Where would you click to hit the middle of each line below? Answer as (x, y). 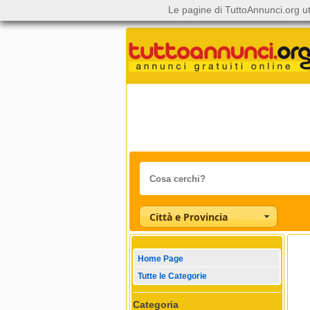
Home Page (161, 259)
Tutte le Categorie (172, 276)
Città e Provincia (189, 217)
